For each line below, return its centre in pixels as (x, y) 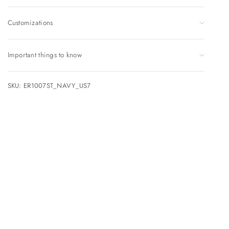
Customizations (30, 22)
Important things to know (45, 55)
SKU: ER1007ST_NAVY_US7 (49, 85)
